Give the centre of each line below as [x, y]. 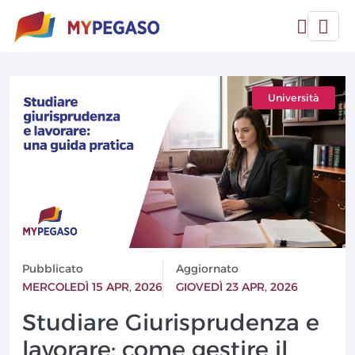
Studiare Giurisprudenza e [171, 323]
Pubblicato [53, 269]
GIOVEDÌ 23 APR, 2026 [237, 287]
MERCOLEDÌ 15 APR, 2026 [92, 287]
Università [294, 98]
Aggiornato [207, 269]
